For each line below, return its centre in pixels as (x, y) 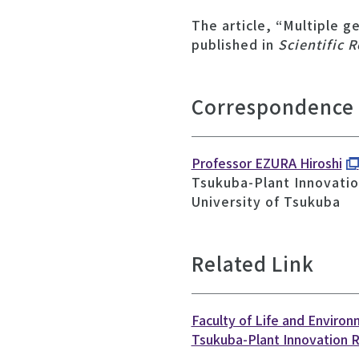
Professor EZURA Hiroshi (266, 162)
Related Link (252, 263)
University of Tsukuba (266, 201)
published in (234, 44)
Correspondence (272, 106)
